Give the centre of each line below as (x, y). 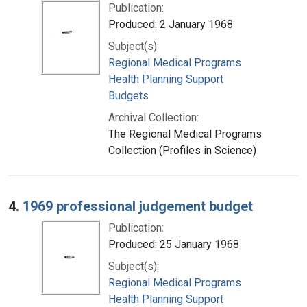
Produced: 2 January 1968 (171, 24)
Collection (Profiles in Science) (182, 150)
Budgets (128, 95)
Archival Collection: (153, 117)
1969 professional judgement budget (138, 206)
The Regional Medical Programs (185, 134)
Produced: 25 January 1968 (174, 244)
